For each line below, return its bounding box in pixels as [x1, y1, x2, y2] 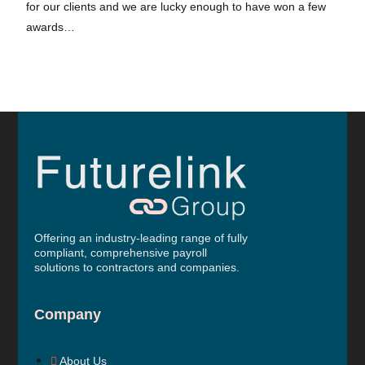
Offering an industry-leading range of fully [34, 231, 248, 244]
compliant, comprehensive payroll [34, 245, 208, 259]
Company [34, 306, 102, 323]
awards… [26, 20, 76, 33]
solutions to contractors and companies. [34, 260, 240, 274]
